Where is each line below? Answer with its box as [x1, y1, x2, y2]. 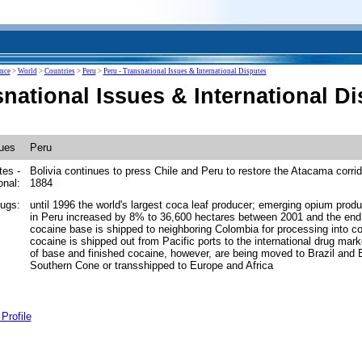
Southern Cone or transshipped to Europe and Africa [29, 259, 273, 271]
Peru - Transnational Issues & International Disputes [103, 67, 267, 75]
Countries [44, 67, 75, 75]
